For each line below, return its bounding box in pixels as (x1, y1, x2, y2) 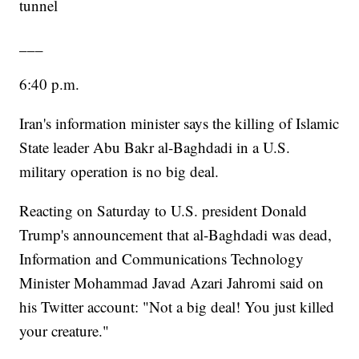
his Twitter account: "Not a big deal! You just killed (19, 296, 335, 317)
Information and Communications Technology (19, 248, 305, 269)
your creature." (19, 321, 110, 341)
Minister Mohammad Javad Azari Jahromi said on (19, 272, 325, 293)
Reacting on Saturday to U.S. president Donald (19, 200, 308, 221)
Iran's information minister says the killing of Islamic (19, 113, 340, 134)
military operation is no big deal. (19, 161, 220, 182)
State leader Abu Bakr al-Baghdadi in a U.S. (19, 137, 291, 158)
